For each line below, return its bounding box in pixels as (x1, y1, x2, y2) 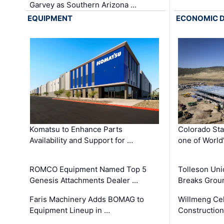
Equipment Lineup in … (29, 205, 110, 215)
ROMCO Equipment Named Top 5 (29, 164, 147, 174)
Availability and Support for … (29, 135, 133, 145)
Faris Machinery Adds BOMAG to (29, 194, 144, 204)
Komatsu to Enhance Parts (29, 124, 123, 134)
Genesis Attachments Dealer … (29, 175, 138, 185)
